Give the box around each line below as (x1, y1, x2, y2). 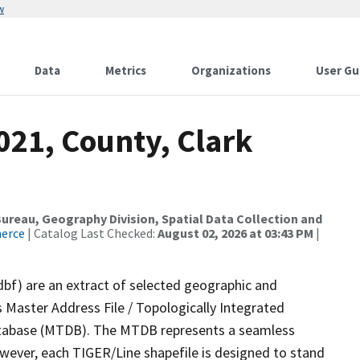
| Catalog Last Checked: (25, 225, 157, 241)
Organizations (191, 63, 271, 78)
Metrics (105, 63, 146, 78)
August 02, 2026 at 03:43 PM (157, 225, 313, 241)
